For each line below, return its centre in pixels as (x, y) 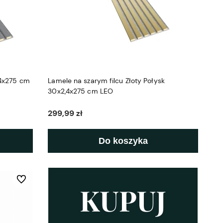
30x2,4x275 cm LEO (80, 91)
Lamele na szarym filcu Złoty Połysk (106, 81)
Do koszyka (123, 141)
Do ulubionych (37, 179)
